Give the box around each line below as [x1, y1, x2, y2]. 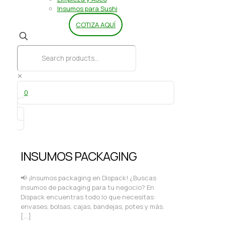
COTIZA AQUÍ [76, 20, 116, 29]
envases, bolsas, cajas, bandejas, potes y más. [21, 201, 164, 211]
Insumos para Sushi [57, 4, 118, 13]
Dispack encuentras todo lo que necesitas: [21, 192, 156, 201]
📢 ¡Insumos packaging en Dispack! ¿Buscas [21, 173, 156, 182]
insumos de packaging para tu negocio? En [21, 182, 154, 192]
